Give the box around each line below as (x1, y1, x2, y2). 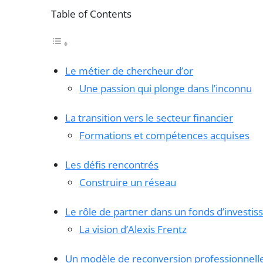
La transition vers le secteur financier (65, 110, 233, 124)
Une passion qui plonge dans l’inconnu (79, 81, 252, 95)
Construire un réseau (79, 175, 176, 189)
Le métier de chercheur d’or (65, 63, 193, 77)
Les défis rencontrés (65, 157, 159, 171)
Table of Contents (51, 7, 131, 21)
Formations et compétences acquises (79, 128, 249, 142)
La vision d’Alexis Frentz (79, 222, 187, 236)
